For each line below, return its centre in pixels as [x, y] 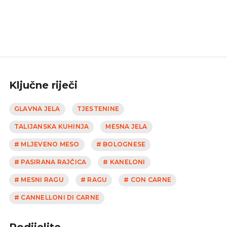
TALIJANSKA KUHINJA [52, 127]
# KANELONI [124, 162]
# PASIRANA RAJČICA [50, 162]
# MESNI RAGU [39, 180]
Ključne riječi [43, 85]
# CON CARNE [147, 180]
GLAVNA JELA [37, 109]
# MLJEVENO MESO [47, 144]
